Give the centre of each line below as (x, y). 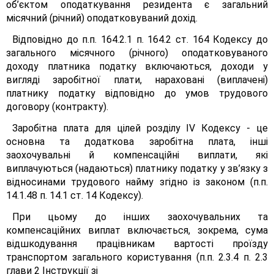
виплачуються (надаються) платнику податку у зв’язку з (137, 168)
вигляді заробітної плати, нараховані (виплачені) (137, 80)
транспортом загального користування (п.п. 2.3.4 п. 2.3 (137, 257)
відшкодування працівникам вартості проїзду (137, 244)
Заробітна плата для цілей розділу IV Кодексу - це (140, 128)
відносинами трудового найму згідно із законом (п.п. (137, 182)
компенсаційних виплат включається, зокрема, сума (137, 230)
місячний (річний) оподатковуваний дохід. (102, 18)
